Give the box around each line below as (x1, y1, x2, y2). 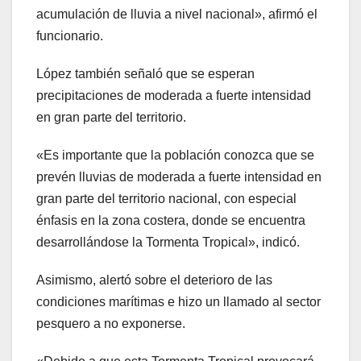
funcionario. (36, 28, 103, 43)
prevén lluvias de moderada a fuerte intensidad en (36, 169, 322, 184)
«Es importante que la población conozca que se (36, 147, 314, 162)
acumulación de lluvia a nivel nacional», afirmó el (36, 6, 317, 21)
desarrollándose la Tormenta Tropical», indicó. (36, 234, 300, 249)
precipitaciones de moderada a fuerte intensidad (36, 88, 311, 102)
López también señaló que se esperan (36, 66, 255, 81)
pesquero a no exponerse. (36, 316, 185, 330)
